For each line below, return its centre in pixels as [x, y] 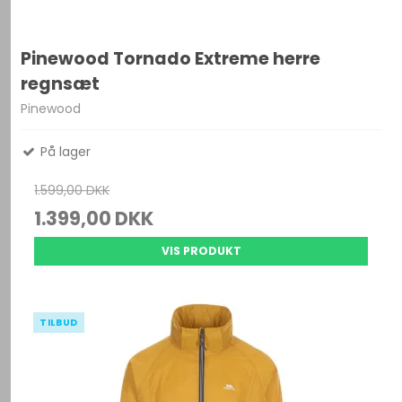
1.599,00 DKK [72, 190]
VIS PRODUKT [201, 251]
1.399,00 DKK [94, 218]
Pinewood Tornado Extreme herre [171, 59]
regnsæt [61, 84]
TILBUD [59, 323]
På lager [64, 152]
